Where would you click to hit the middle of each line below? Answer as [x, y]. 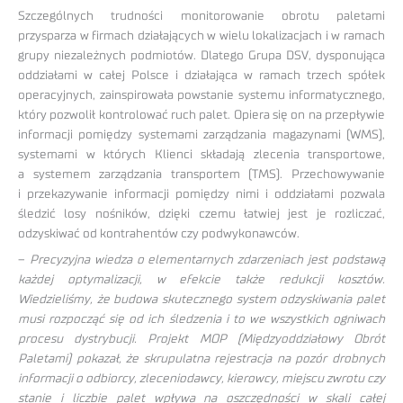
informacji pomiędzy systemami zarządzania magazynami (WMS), [201, 134]
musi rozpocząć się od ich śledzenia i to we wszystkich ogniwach [201, 319]
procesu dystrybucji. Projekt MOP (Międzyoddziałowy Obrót [201, 339]
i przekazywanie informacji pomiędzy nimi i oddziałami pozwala [201, 194]
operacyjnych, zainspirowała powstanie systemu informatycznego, [201, 95]
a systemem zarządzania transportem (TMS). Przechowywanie [201, 174]
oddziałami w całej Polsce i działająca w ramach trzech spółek [201, 75]
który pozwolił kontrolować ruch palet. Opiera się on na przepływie [201, 115]
